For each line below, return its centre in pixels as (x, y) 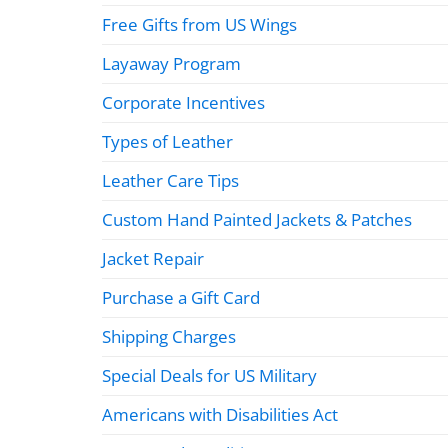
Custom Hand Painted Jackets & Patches (257, 219)
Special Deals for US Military (209, 375)
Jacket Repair (153, 258)
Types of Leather (167, 141)
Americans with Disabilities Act (220, 414)
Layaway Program (171, 63)
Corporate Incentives (183, 102)
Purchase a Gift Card (181, 297)
